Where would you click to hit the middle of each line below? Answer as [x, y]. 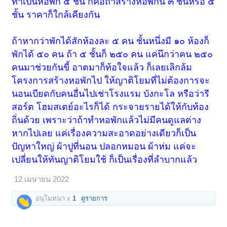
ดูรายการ [94, 199]
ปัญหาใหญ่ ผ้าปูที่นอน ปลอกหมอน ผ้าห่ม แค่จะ [104, 147]
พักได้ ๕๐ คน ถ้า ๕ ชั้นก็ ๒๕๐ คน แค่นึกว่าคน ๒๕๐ [112, 54]
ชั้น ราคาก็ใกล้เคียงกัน [56, 15]
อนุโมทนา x [53, 199]
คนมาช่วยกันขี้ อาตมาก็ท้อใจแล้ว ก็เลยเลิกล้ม [102, 68]
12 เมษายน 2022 [42, 180]
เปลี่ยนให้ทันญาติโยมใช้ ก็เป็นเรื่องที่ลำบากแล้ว [105, 160]
